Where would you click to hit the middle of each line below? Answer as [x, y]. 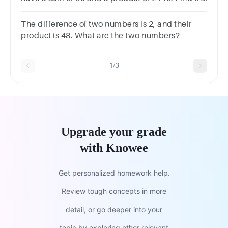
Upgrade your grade [114, 132]
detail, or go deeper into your [114, 209]
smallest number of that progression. [91, 9]
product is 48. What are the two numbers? [100, 35]
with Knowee [114, 147]
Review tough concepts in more [114, 191]
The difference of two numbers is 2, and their [106, 24]
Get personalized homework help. [114, 173]
